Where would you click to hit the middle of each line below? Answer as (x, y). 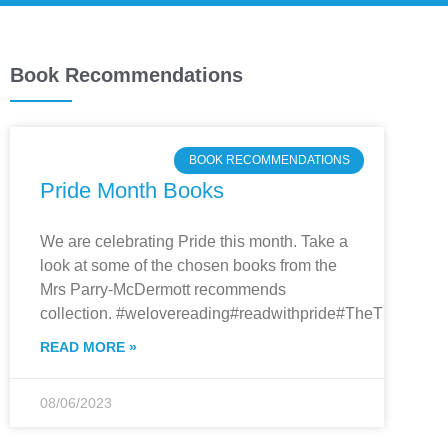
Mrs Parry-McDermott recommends (163, 290)
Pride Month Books (132, 191)
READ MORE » (88, 347)
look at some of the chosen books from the (188, 266)
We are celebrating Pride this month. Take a (194, 242)
